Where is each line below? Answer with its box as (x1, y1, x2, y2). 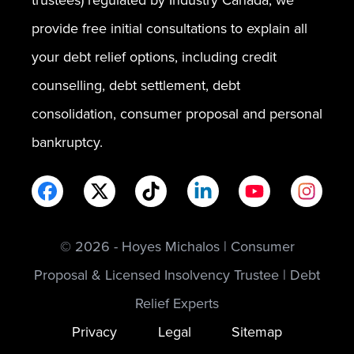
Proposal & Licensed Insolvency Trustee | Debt (34, 265, 320, 285)
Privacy (72, 322, 118, 342)
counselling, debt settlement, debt (32, 75, 240, 96)
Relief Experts (135, 293, 219, 314)
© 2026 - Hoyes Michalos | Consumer (59, 236, 295, 257)
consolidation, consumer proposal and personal (32, 104, 322, 124)
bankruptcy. (32, 132, 103, 153)
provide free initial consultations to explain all (32, 18, 307, 39)
